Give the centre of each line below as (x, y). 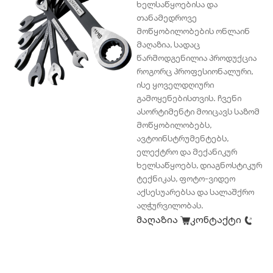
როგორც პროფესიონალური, (195, 72)
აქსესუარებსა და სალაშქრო (195, 192)
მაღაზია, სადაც (168, 45)
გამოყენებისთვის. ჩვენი (189, 98)
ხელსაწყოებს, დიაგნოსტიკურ (199, 165)
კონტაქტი (217, 220)
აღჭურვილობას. (170, 206)
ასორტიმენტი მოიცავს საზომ (198, 112)
